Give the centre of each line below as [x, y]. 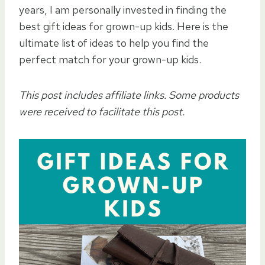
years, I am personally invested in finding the [123, 9]
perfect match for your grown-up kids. [110, 59]
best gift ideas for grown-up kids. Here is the [124, 26]
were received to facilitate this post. [102, 111]
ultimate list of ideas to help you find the [114, 43]
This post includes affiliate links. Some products [129, 95]
